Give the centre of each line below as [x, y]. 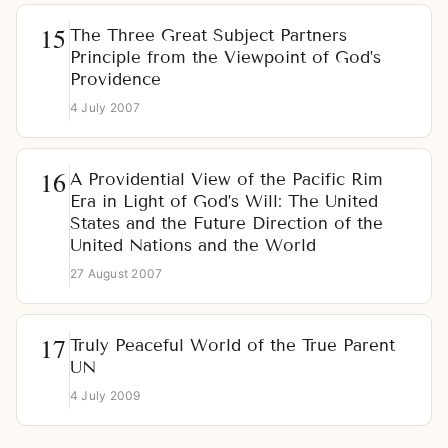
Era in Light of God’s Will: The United [224, 202]
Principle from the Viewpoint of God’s [225, 58]
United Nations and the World [193, 246]
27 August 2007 [116, 274]
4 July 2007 [105, 108]
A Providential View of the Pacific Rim [226, 180]
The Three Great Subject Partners [208, 36]
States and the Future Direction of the [226, 224]
